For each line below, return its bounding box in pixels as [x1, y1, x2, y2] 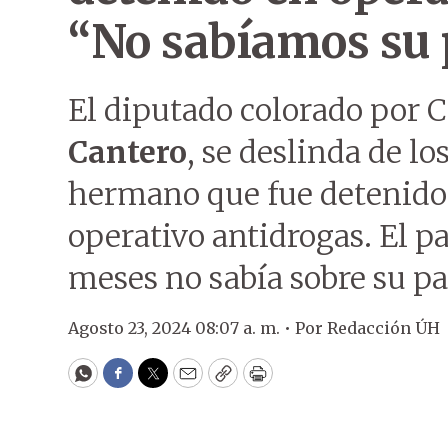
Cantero [68, 133, 187, 171]
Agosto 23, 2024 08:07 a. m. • [68, 318, 295, 338]
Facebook [116, 370, 201, 394]
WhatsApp [81, 370, 176, 394]
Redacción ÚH [327, 318, 440, 338]
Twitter [151, 370, 219, 394]
